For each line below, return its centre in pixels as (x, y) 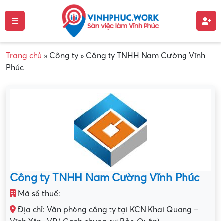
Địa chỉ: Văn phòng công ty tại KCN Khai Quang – (107, 209)
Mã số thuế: (38, 194)
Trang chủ (24, 55)
